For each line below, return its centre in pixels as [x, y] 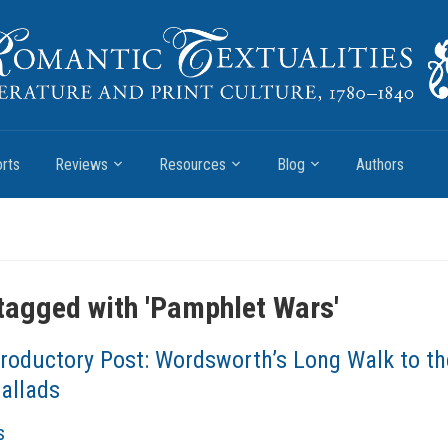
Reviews [81, 164]
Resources [192, 164]
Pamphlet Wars [242, 307]
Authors [380, 164]
